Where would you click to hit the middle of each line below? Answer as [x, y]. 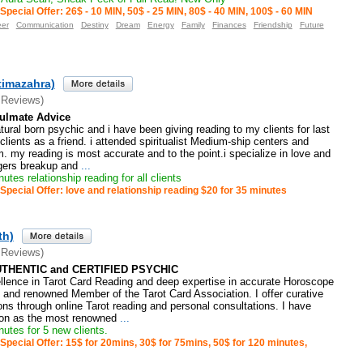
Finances [229, 24]
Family [193, 24]
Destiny [94, 24]
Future [312, 24]
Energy [160, 24]
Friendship [273, 24]
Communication [45, 24]
